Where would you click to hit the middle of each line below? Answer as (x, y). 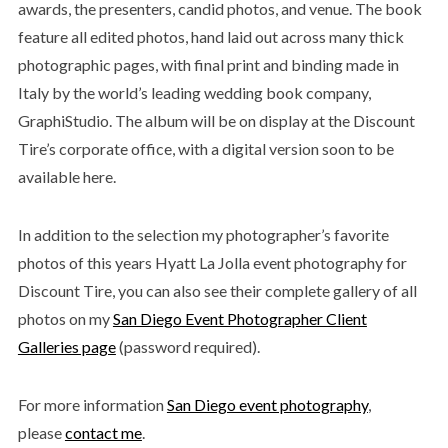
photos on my (65, 318)
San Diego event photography (267, 404)
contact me (103, 432)
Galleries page (66, 346)
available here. (66, 176)
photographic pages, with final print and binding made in (208, 64)
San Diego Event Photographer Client (239, 318)
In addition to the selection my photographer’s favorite (203, 234)
